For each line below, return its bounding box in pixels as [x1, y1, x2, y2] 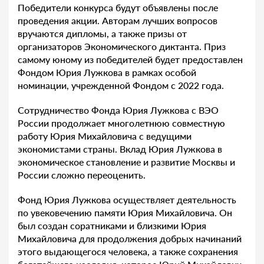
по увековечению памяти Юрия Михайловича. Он [18, 206, 232, 218]
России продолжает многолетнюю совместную [18, 117, 225, 128]
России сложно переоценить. [18, 169, 148, 180]
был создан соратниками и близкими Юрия [18, 219, 206, 231]
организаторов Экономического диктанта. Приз [18, 40, 226, 52]
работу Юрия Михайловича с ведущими [18, 130, 192, 141]
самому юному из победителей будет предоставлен [18, 53, 243, 65]
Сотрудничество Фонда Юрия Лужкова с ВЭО [18, 104, 219, 115]
